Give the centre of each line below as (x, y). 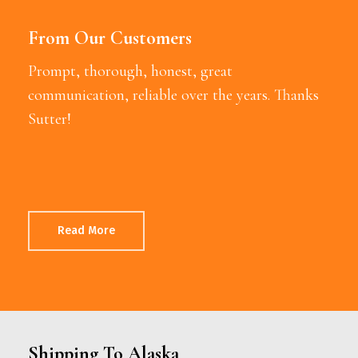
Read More (86, 230)
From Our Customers (109, 38)
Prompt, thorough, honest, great (130, 71)
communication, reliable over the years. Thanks (173, 95)
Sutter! (49, 119)
